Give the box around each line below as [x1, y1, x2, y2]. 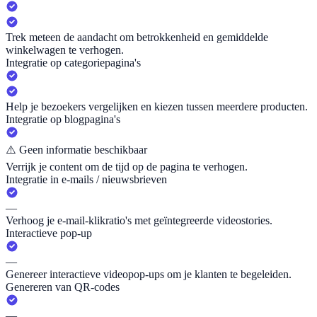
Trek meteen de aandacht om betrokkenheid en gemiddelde [6, 31, 268, 44]
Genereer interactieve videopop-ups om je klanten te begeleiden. [6, 268, 292, 281]
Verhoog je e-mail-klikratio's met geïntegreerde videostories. [6, 214, 272, 227]
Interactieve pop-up [6, 227, 92, 240]
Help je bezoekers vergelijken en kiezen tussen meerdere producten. [6, 100, 308, 113]
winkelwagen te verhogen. [6, 44, 124, 57]
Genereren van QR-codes [6, 281, 120, 294]
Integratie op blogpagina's [6, 113, 120, 126]
